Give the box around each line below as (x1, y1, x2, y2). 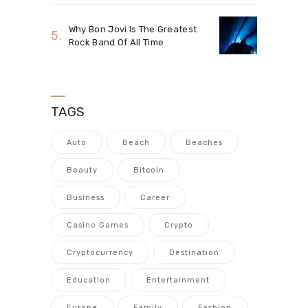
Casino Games (67, 221, 129, 230)
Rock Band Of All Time (68, 36, 164, 47)
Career (140, 193, 170, 203)
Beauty (67, 166, 98, 175)
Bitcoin (133, 166, 164, 175)
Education (67, 276, 111, 285)
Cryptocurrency (67, 248, 133, 258)
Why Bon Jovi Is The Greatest (68, 23, 197, 34)
